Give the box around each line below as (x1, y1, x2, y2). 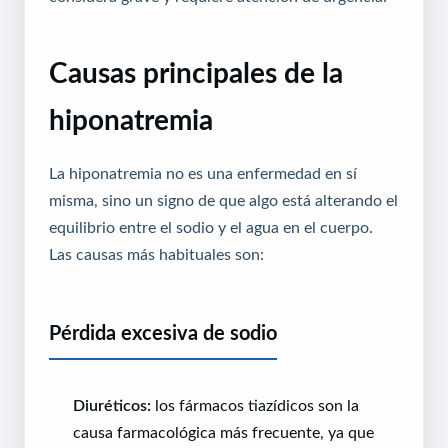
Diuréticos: (73, 396, 151, 413)
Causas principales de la (49, 58, 343, 87)
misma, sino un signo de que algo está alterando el (49, 191, 398, 208)
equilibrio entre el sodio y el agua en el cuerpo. (49, 218, 373, 235)
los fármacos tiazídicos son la (151, 396, 359, 413)
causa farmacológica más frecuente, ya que (73, 423, 374, 440)
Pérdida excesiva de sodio (49, 322, 277, 343)
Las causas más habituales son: (49, 245, 264, 262)
